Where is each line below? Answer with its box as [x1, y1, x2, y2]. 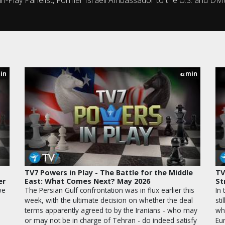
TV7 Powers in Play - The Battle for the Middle [25, 168, 193, 178]
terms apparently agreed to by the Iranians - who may [25, 205, 197, 215]
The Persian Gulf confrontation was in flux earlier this [25, 185, 194, 195]
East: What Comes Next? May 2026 [25, 176, 150, 186]
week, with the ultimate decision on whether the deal [25, 195, 193, 205]
